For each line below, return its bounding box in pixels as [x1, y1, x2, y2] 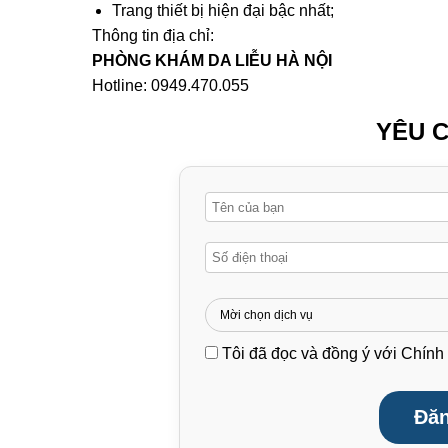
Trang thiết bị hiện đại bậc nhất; [112, 2, 334, 19]
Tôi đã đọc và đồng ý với [221, 344, 401, 362]
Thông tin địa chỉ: [92, 27, 214, 44]
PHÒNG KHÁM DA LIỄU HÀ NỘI [92, 52, 332, 69]
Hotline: [92, 77, 151, 94]
